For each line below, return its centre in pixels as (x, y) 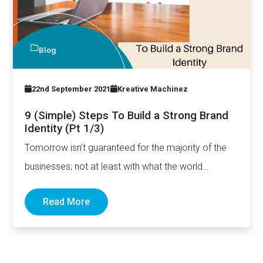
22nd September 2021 (71, 89)
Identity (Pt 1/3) (65, 129)
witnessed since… (61, 186)
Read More (67, 201)
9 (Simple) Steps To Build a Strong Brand (127, 116)
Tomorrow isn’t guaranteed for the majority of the (126, 148)
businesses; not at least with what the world (114, 167)
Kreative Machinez (153, 89)
